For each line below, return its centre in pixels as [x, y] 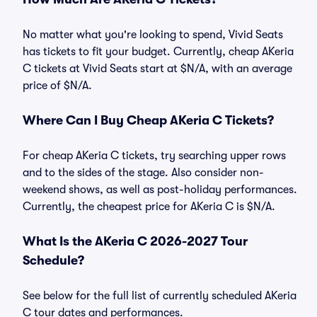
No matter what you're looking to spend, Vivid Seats [153, 35]
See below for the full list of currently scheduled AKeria [160, 296]
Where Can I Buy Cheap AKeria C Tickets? [148, 120]
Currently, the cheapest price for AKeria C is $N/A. [149, 207]
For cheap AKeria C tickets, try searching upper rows [154, 156]
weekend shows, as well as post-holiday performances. [160, 190]
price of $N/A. [57, 86]
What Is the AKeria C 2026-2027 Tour [135, 241]
